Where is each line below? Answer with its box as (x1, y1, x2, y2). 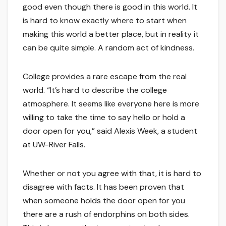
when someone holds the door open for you (23, 195, 185, 206)
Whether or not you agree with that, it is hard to (23, 168, 201, 179)
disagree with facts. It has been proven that (23, 182, 184, 193)
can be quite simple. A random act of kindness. (23, 42, 194, 53)
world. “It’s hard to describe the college (23, 85, 167, 96)
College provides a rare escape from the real (23, 71, 187, 82)
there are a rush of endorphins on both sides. (23, 209, 190, 220)
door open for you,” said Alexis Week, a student (23, 126, 197, 137)
